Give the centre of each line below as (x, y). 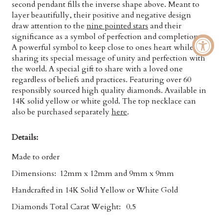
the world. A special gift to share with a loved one (97, 69)
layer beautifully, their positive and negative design (101, 15)
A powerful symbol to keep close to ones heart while (103, 47)
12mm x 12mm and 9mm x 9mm (117, 174)
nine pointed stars (117, 26)
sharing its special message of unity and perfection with (109, 58)
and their (165, 26)
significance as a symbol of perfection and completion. (106, 37)
